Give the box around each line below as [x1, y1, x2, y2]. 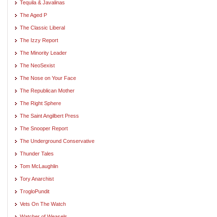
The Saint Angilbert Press [20, 112, 79, 119]
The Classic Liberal [20, 24, 65, 31]
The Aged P [20, 12, 47, 18]
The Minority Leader [20, 49, 67, 56]
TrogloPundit [20, 188, 49, 194]
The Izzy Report [20, 37, 58, 43]
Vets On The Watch [20, 201, 66, 207]
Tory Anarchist [20, 175, 54, 182]
